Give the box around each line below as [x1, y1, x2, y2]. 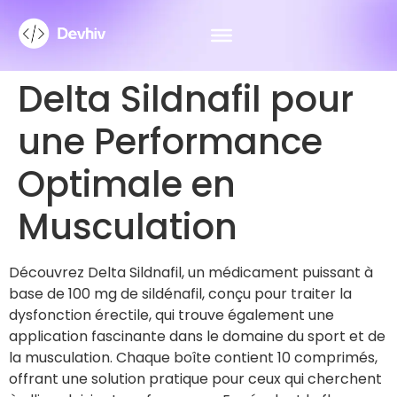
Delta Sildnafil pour [18, 74, 354, 124]
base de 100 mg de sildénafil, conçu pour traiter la [9, 284, 352, 304]
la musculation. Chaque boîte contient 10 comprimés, [9, 347, 378, 368]
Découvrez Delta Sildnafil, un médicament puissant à [9, 262, 373, 283]
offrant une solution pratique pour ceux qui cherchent [9, 369, 382, 389]
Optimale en [18, 160, 236, 209]
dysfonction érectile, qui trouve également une [9, 305, 334, 325]
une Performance [18, 117, 323, 167]
